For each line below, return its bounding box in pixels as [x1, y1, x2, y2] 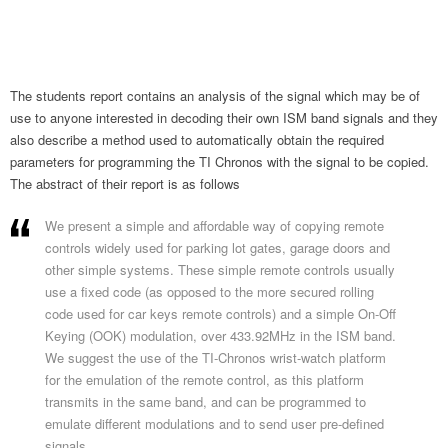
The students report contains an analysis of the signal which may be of [10, 86, 420, 105]
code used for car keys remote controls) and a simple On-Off [45, 304, 396, 323]
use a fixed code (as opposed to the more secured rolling [45, 282, 374, 301]
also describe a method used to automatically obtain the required [10, 130, 384, 149]
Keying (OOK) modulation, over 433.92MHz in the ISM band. [45, 326, 396, 345]
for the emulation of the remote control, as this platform [45, 370, 364, 389]
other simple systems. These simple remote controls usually [45, 260, 395, 279]
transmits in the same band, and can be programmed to [45, 392, 366, 411]
